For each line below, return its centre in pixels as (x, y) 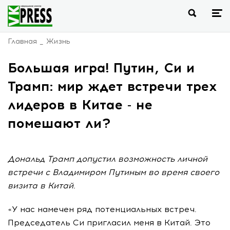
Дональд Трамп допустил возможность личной (108, 159)
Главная (22, 41)
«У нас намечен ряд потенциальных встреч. (102, 209)
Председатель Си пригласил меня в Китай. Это (109, 223)
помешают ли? (59, 123)
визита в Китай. (42, 186)
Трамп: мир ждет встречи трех (112, 86)
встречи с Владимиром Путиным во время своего (113, 172)
